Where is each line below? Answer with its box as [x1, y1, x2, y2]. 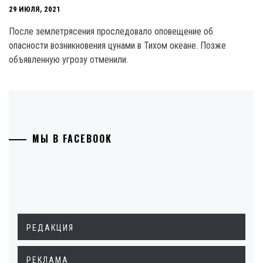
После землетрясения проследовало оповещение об [9, 26, 213, 37]
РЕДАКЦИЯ [26, 223, 74, 232]
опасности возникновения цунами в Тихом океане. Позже [9, 40, 226, 51]
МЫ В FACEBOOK [32, 131, 112, 146]
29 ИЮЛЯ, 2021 [9, 5, 60, 14]
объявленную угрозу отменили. [9, 54, 128, 65]
